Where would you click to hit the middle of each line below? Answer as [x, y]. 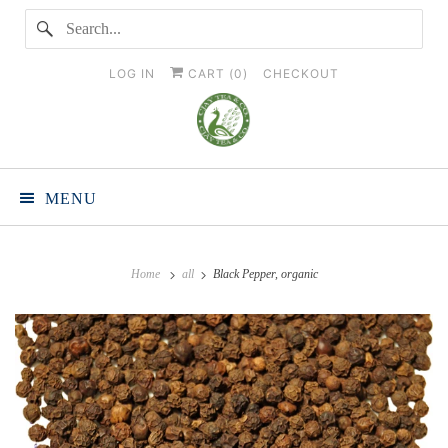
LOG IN [132, 73]
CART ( [209, 73]
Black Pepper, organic [263, 274]
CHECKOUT [301, 73]
